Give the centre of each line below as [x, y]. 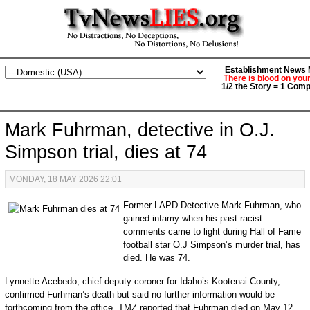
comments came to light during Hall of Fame [212, 231]
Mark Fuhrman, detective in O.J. [139, 130]
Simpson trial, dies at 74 [106, 152]
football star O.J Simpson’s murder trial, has [211, 245]
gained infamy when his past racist [192, 218]
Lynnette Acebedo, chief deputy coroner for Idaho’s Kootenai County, [142, 281]
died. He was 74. [156, 258]
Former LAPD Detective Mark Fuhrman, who [212, 205]
